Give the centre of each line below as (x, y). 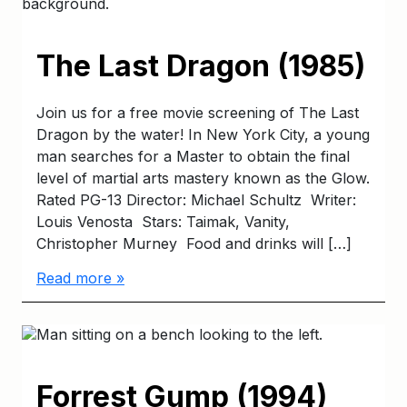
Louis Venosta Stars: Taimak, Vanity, (163, 221)
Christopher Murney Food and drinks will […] (194, 243)
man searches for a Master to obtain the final (193, 156)
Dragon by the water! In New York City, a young (203, 134)
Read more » (80, 278)
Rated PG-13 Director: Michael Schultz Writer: (196, 199)
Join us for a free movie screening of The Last (198, 112)
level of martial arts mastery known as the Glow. (203, 178)
